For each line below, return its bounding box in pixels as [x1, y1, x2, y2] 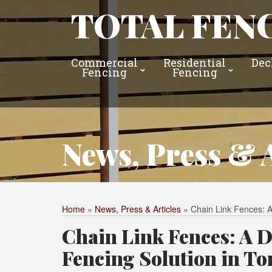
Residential [163, 55, 226, 70]
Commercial [71, 55, 138, 70]
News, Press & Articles [95, 203, 181, 215]
